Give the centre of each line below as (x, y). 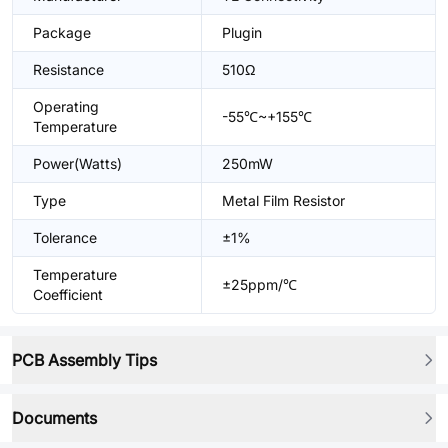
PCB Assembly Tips (84, 360)
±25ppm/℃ (259, 284)
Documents (54, 418)
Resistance (68, 69)
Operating (66, 106)
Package (62, 32)
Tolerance (65, 237)
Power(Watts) (77, 163)
